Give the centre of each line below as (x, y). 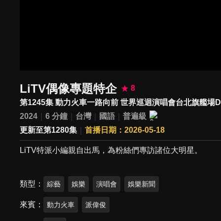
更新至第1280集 (49, 130)
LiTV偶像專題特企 (69, 88)
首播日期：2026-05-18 (125, 130)
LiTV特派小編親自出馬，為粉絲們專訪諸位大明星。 (111, 150)
